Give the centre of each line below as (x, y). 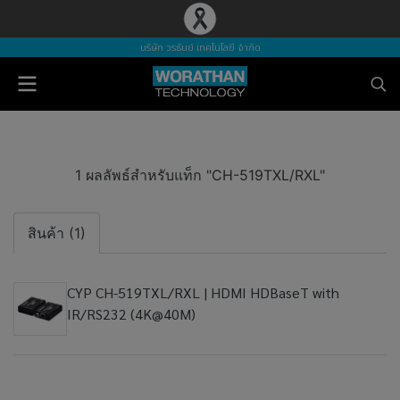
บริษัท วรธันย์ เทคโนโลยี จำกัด (200, 48)
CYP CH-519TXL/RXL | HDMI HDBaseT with (203, 292)
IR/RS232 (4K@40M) (131, 314)
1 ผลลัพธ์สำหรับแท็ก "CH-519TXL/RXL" (200, 175)
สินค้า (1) (57, 233)
